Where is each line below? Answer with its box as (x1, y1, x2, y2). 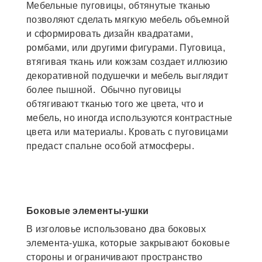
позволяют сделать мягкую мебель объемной (26, 14, 229, 25)
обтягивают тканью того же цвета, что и (26, 98, 204, 109)
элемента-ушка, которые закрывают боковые (26, 237, 230, 248)
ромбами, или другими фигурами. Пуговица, (26, 42, 225, 53)
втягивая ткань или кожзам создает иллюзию (26, 56, 228, 67)
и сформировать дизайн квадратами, (26, 28, 193, 39)
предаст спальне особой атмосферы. (26, 140, 194, 151)
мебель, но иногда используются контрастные (26, 112, 233, 123)
